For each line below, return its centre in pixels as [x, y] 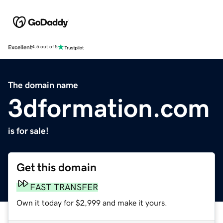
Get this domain [56, 167]
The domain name [43, 85]
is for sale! [28, 131]
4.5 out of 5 [45, 47]
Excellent [20, 47]
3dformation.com [109, 108]
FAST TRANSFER [64, 187]
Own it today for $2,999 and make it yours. [92, 202]
